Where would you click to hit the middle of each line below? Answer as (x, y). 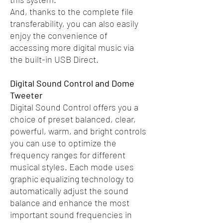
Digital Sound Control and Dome (72, 83)
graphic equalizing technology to (72, 179)
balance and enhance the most (70, 203)
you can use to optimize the (63, 143)
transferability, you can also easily (74, 24)
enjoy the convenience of (59, 36)
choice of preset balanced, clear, (73, 119)
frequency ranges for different (68, 155)
